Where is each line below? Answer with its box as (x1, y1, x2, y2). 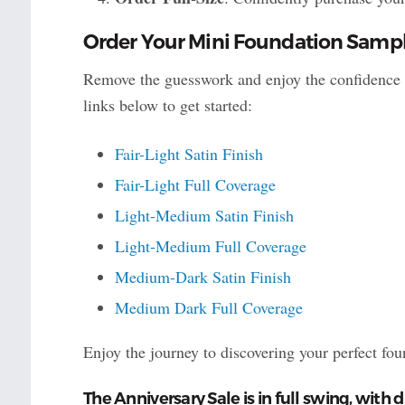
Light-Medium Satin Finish (114, 204, 294, 227)
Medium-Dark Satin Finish (114, 266, 291, 288)
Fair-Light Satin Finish (114, 143, 263, 165)
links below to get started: (82, 94, 252, 117)
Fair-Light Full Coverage (114, 174, 276, 196)
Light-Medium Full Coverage (114, 235, 306, 258)
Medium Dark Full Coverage (114, 297, 303, 319)
